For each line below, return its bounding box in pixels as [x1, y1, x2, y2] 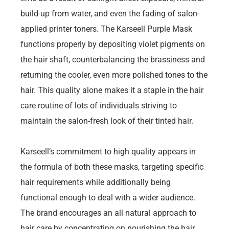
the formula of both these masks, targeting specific [20, 162, 203, 172]
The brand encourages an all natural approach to [20, 208, 196, 218]
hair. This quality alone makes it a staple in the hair [20, 85, 203, 96]
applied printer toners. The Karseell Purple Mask [20, 24, 192, 34]
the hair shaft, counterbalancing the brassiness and [20, 55, 205, 65]
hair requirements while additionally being [20, 177, 171, 188]
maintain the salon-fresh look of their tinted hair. [20, 116, 193, 126]
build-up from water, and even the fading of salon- [20, 9, 199, 19]
